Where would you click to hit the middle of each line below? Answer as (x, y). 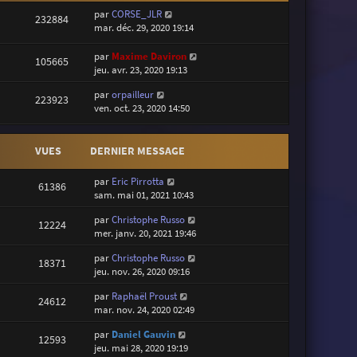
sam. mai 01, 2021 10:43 (144, 195)
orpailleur (133, 94)
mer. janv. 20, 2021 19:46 (145, 233)
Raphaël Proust (145, 296)
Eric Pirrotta (138, 182)
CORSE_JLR (137, 14)
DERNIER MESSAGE (138, 151)
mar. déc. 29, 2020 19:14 (144, 27)
